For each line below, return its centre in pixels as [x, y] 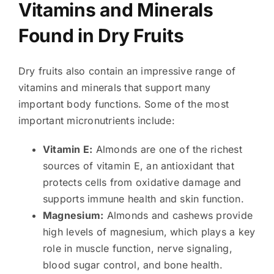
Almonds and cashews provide [178, 215]
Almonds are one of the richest [167, 149]
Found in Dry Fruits [101, 35]
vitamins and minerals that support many [114, 87]
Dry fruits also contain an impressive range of [127, 71]
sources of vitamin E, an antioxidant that [138, 165]
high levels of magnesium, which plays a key [149, 231]
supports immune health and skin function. [143, 198]
